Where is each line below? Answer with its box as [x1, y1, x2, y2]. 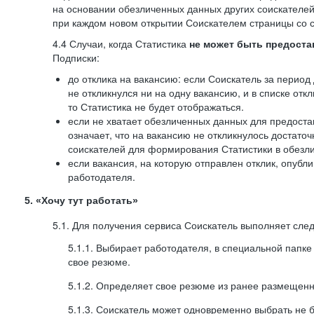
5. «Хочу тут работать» [25, 195, 138, 206]
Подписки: [53, 50, 100, 64]
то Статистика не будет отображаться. [68, 100, 244, 114]
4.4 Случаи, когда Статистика [53, 36, 189, 50]
